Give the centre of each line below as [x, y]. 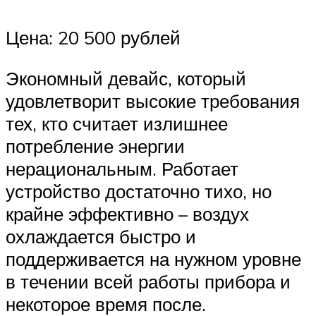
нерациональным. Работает [122, 168]
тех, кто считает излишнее [117, 123]
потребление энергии [95, 146]
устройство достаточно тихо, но [139, 191]
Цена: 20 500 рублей [93, 37]
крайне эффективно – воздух [127, 213]
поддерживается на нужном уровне [153, 259]
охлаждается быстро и [101, 236]
